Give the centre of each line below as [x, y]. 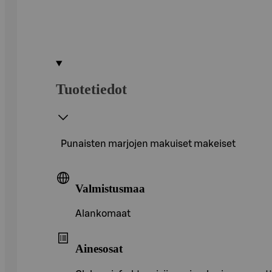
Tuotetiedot [91, 89]
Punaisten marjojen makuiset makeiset [148, 144]
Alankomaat [103, 214]
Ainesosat [99, 248]
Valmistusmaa [110, 188]
